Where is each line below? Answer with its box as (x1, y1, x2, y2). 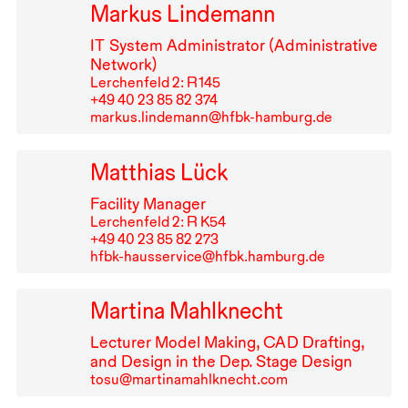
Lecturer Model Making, (89, 332, 263, 352)
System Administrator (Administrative (105, 35, 378, 55)
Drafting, (299, 332, 365, 352)
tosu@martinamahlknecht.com (89, 371, 288, 389)
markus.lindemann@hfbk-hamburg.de (89, 107, 332, 126)
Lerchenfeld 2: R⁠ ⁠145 (89, 73, 220, 91)
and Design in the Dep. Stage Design (89, 352, 352, 372)
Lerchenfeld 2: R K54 (89, 212, 226, 230)
